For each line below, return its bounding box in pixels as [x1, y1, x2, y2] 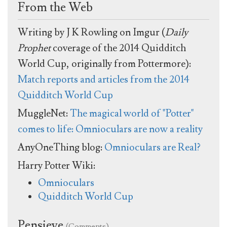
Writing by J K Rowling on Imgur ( [18, 26, 165, 40]
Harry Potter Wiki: [18, 159, 95, 173]
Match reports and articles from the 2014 [18, 73, 190, 87]
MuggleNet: [18, 107, 70, 121]
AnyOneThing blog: [18, 141, 104, 155]
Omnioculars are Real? [104, 141, 201, 155]
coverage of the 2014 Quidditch [51, 42, 186, 55]
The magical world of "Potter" [70, 107, 194, 121]
